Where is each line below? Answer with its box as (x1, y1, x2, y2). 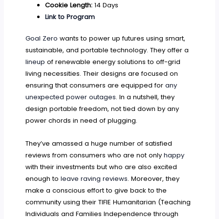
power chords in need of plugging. (25, 115, 138, 125)
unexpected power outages (25, 92, 116, 102)
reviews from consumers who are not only (25, 150, 164, 160)
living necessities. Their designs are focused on (25, 68, 178, 78)
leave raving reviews (61, 174, 128, 183)
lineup (25, 57, 45, 66)
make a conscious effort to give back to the (25, 185, 167, 195)
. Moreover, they (128, 174, 180, 183)
